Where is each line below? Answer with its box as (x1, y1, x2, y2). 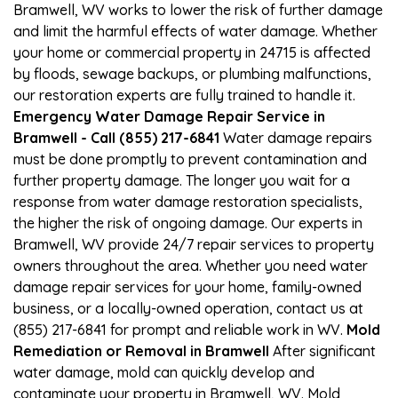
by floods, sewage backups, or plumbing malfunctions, (13, 64, 371, 83)
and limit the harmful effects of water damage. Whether (13, 21, 378, 40)
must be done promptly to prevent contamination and (13, 149, 367, 168)
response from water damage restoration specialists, (13, 192, 362, 211)
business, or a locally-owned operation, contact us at (13, 298, 363, 317)
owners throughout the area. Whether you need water (13, 256, 368, 275)
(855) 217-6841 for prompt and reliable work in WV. (13, 320, 346, 338)
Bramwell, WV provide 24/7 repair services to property (13, 235, 374, 253)
